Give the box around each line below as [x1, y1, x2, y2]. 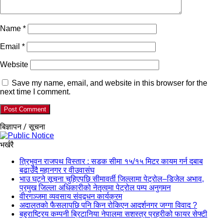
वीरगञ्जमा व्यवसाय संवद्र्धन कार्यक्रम [19, 192, 122, 200]
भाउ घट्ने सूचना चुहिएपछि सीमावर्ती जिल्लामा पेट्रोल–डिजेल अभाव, [19, 174, 204, 183]
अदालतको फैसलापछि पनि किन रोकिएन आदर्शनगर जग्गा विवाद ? [19, 200, 197, 209]
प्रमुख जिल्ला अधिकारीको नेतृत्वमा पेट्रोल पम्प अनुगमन [19, 183, 171, 192]
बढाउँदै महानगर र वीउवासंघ [19, 165, 94, 174]
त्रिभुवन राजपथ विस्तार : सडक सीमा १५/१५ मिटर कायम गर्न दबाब [19, 157, 203, 165]
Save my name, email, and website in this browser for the [12, 78, 207, 87]
